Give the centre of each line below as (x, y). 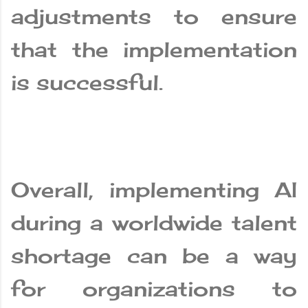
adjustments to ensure (154, 17)
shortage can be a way (154, 256)
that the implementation (154, 50)
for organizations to (154, 289)
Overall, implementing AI (154, 190)
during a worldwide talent (154, 223)
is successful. (87, 83)
